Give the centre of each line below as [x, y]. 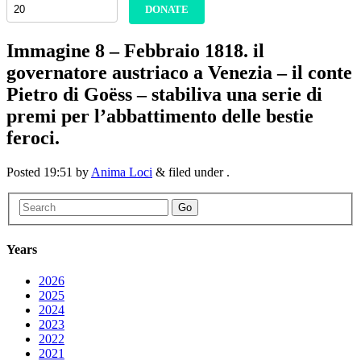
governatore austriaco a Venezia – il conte [179, 73]
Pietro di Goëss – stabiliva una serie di [164, 95]
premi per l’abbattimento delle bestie [160, 116]
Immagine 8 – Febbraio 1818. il [135, 51]
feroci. [33, 138]
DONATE [167, 10]
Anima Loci [122, 172]
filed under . [197, 172]
